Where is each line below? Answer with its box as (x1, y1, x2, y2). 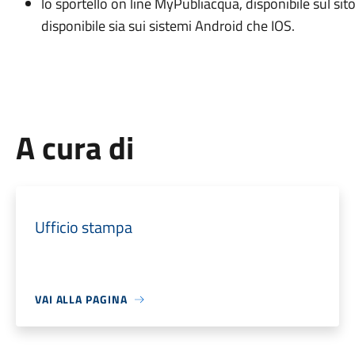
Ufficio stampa (34, 215, 132, 239)
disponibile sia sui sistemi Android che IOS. (40, 15, 295, 36)
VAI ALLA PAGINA (34, 291, 128, 307)
